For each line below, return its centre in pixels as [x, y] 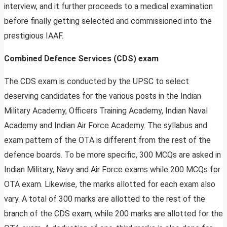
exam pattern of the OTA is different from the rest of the [107, 140]
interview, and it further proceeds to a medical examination [108, 7]
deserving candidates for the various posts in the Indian [103, 96]
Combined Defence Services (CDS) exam [81, 59]
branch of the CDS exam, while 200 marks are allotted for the [113, 214]
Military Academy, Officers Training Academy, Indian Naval [106, 111]
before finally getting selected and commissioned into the [108, 21]
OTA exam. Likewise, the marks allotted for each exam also [110, 184]
